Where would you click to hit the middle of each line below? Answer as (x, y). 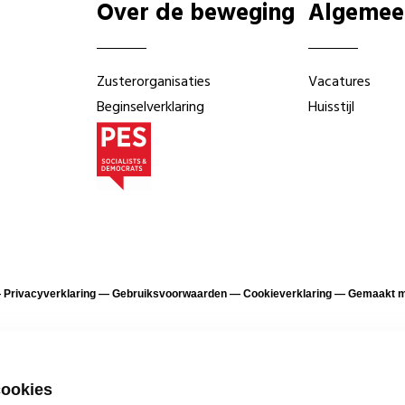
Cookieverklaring (287, 294)
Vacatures (339, 82)
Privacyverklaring (49, 294)
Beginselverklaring (151, 108)
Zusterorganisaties (154, 82)
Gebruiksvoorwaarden (169, 294)
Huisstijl (331, 108)
